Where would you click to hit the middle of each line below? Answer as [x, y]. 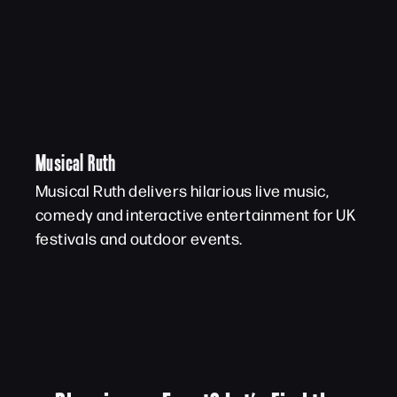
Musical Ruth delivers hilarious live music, [183, 190]
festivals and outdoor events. [139, 238]
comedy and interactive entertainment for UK [196, 214]
